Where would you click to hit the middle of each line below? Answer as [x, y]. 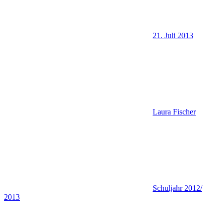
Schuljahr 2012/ [177, 188]
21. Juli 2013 [173, 36]
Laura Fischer [174, 112]
